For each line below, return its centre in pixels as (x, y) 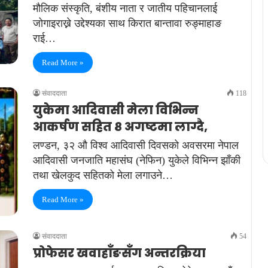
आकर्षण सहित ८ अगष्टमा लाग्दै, (120, 127)
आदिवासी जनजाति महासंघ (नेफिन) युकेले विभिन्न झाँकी (137, 160)
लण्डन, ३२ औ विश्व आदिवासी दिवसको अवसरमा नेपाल (136, 145)
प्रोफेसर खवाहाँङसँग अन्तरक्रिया (119, 253)
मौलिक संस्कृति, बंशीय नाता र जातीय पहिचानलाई (125, 8)
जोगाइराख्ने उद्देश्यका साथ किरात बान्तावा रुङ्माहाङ (127, 23)
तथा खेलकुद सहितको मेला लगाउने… (103, 175)
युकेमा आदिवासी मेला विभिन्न (116, 110)
